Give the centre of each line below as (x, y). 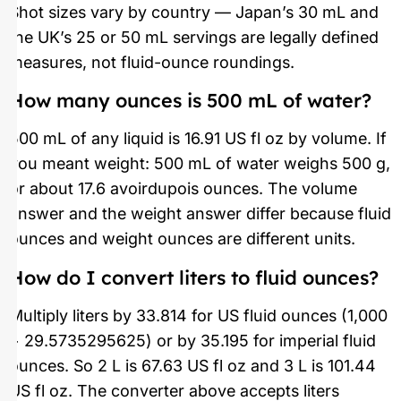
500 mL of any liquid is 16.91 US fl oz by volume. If (198, 139)
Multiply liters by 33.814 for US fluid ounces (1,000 (198, 315)
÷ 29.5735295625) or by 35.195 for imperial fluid (192, 340)
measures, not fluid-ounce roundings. (152, 62)
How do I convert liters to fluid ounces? (194, 277)
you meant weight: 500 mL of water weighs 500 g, (200, 164)
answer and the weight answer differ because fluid (200, 214)
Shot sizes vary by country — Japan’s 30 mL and (194, 12)
